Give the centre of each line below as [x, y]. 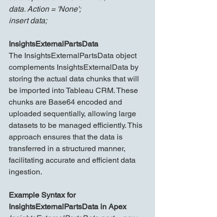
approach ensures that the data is [67, 137]
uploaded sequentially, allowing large [73, 114]
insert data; [28, 21]
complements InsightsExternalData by [75, 67]
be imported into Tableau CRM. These [74, 91]
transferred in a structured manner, [68, 149]
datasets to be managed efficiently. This [77, 125]
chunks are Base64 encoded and [66, 102]
